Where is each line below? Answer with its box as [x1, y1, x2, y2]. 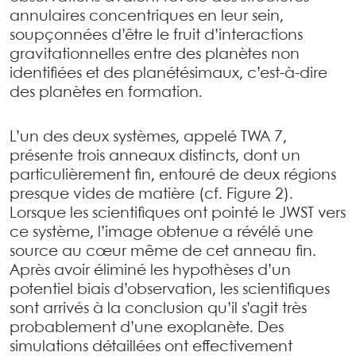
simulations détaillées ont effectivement [10, 340, 292, 354]
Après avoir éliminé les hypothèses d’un [10, 264, 291, 278]
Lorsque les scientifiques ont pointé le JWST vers [10, 207, 346, 221]
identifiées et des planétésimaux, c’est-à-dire [10, 67, 327, 81]
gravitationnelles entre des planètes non [10, 48, 300, 62]
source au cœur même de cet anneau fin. [10, 245, 316, 259]
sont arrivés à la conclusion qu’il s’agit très [10, 302, 307, 316]
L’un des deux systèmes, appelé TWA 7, [10, 130, 287, 145]
